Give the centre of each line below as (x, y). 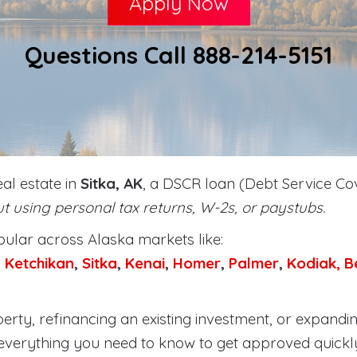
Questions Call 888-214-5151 (178, 55)
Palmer (254, 263)
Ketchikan (39, 263)
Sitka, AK (112, 183)
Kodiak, (314, 263)
